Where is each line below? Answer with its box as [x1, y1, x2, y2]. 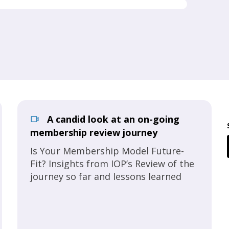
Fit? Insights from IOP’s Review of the [30, 157, 194, 170]
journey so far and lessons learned [30, 170, 181, 182]
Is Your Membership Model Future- [30, 145, 184, 157]
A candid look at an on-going [44, 113, 179, 125]
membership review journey [30, 126, 157, 139]
